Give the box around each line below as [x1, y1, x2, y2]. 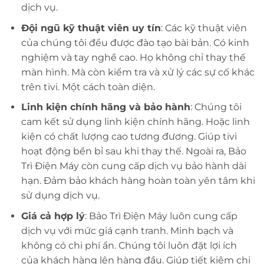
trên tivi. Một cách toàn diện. [21, 81, 155, 93]
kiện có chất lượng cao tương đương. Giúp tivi [21, 131, 237, 143]
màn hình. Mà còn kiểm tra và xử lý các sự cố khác [21, 66, 255, 78]
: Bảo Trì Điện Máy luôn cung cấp [84, 210, 237, 222]
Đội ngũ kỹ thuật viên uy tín [21, 22, 161, 34]
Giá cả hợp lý [21, 210, 85, 222]
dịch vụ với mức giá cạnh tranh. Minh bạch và [21, 225, 233, 236]
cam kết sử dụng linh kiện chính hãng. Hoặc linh [21, 116, 250, 128]
